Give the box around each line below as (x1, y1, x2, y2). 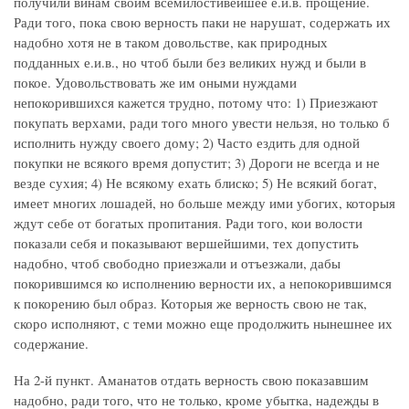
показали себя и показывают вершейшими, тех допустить (14, 234, 359, 253)
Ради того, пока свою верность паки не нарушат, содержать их (14, 13, 391, 32)
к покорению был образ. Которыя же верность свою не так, (14, 294, 367, 313)
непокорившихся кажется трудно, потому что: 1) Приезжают (14, 93, 378, 112)
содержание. (14, 334, 89, 353)
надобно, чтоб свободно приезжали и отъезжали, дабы (14, 254, 341, 273)
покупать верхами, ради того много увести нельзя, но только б (14, 113, 390, 132)
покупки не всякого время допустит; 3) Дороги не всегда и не (14, 153, 380, 173)
